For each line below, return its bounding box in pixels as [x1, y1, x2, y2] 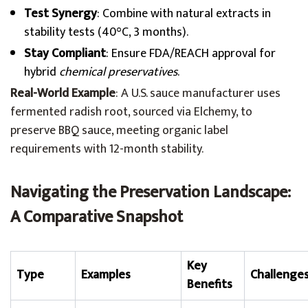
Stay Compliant [24, 43, 106, 64]
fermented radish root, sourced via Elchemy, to [10, 102, 252, 122]
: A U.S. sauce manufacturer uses [115, 83, 280, 104]
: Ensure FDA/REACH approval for [106, 43, 276, 64]
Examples [81, 265, 131, 285]
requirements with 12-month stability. [10, 139, 203, 159]
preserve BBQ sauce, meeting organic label [10, 120, 228, 141]
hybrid [24, 62, 59, 82]
